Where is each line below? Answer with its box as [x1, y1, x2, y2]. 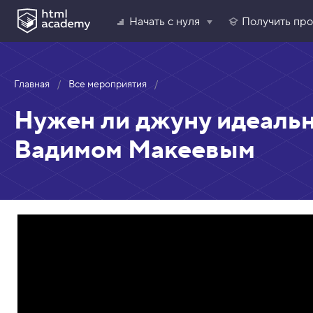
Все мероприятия [68, 78, 147, 91]
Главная [14, 78, 50, 91]
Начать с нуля [129, 15, 200, 29]
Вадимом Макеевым [14, 134, 255, 166]
